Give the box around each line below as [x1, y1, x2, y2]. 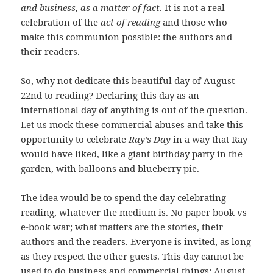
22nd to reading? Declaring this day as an [21, 89, 200, 102]
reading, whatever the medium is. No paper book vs [21, 206, 247, 219]
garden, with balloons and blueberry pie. [21, 162, 200, 175]
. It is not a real [160, 1, 225, 14]
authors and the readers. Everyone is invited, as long [21, 235, 252, 248]
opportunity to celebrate [21, 133, 129, 146]
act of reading [101, 16, 161, 29]
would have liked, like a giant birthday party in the [21, 147, 243, 160]
